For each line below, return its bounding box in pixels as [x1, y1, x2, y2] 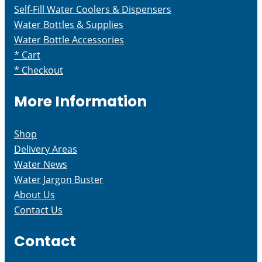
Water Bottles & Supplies [14, 18, 123, 31]
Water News [14, 157, 67, 171]
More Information [14, 91, 147, 112]
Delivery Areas [14, 142, 77, 156]
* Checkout [14, 63, 63, 77]
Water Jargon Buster [14, 173, 104, 186]
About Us [14, 188, 55, 201]
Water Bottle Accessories [14, 33, 124, 46]
